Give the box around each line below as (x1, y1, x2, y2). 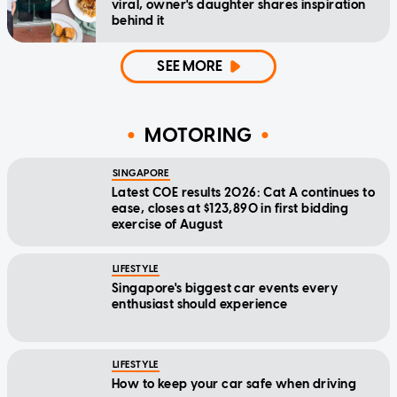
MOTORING (144, 122, 253, 147)
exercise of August (112, 217, 223, 233)
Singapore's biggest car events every (112, 281, 339, 297)
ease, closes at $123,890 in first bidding (112, 201, 349, 217)
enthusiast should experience (112, 297, 288, 313)
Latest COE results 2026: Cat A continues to (112, 185, 376, 201)
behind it (112, 13, 165, 29)
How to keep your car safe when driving (112, 377, 356, 393)
